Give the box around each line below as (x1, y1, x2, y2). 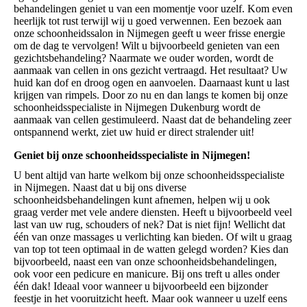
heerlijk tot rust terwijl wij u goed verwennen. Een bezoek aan (14, 14, 282, 27)
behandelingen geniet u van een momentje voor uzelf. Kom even (14, 2, 293, 14)
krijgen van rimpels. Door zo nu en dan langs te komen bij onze (14, 88, 288, 101)
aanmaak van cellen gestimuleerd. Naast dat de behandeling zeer (14, 113, 291, 125)
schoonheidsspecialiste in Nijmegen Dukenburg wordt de (14, 101, 260, 113)
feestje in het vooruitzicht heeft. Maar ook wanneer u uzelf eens (14, 292, 287, 304)
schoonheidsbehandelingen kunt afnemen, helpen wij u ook (14, 193, 270, 206)
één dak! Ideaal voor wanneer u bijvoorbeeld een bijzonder (14, 280, 268, 292)
